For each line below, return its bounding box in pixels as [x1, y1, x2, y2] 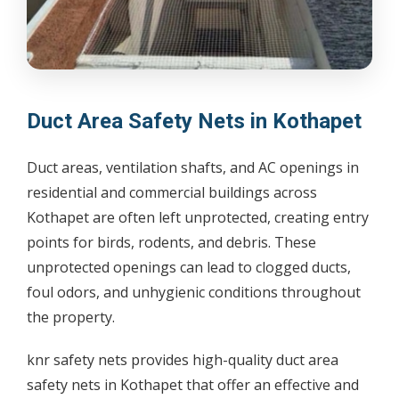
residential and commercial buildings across [27, 182, 317, 202]
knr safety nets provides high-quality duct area [27, 349, 338, 370]
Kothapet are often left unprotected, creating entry [27, 207, 369, 227]
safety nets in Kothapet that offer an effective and [27, 374, 359, 395]
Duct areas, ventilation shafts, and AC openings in [27, 157, 359, 177]
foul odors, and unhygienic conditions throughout [27, 281, 361, 302]
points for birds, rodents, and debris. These [27, 232, 316, 252]
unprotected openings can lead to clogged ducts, [27, 256, 351, 277]
